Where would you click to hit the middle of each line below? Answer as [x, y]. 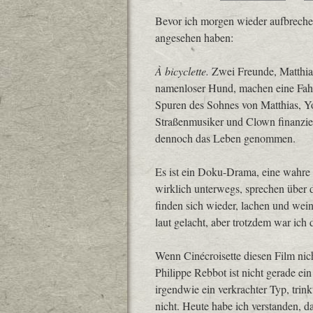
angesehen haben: [194, 37]
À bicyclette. [182, 71]
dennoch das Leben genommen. [225, 138]
